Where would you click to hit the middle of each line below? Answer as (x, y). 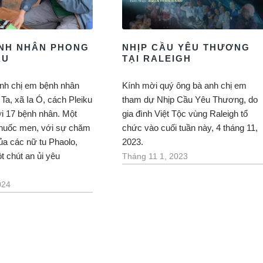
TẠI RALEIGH (156, 58)
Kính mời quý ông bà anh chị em (184, 85)
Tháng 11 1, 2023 (155, 156)
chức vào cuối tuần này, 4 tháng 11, (190, 127)
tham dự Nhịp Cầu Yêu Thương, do (190, 99)
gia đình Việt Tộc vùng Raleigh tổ (185, 113)
